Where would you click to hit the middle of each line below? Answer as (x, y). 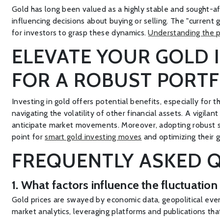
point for (28, 137)
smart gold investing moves (93, 137)
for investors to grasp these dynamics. (80, 33)
